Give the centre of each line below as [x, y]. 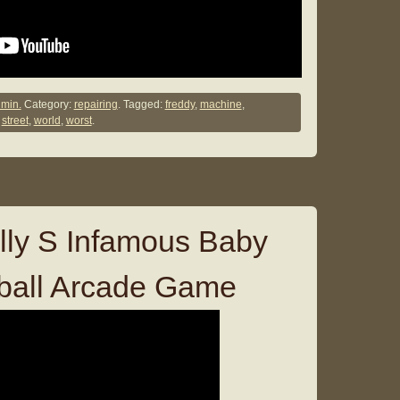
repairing [96, 105]
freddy [179, 105]
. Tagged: [141, 105]
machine [221, 105]
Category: [47, 105]
